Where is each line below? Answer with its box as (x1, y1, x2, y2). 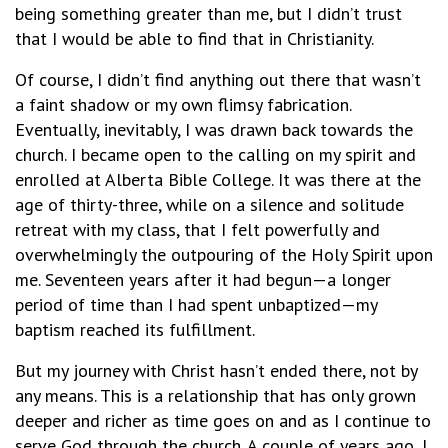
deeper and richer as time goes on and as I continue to (15, 408, 431, 432)
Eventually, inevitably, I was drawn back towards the (15, 117, 413, 141)
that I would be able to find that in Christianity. (15, 26, 374, 50)
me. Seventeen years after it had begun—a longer (15, 267, 391, 291)
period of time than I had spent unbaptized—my (15, 292, 377, 316)
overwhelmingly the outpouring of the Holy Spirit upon (15, 242, 433, 266)
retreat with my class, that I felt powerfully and (15, 217, 380, 241)
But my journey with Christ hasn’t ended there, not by (15, 358, 417, 382)
